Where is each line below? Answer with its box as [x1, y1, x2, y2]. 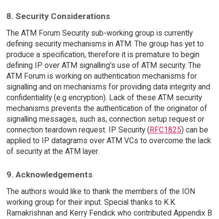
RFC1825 [149, 125, 181, 135]
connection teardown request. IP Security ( [6, 125, 150, 135]
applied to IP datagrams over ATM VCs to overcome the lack [6, 136, 211, 146]
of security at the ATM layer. [6, 147, 99, 156]
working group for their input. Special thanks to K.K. [6, 197, 176, 207]
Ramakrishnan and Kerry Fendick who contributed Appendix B [6, 208, 212, 218]
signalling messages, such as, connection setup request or [6, 114, 204, 124]
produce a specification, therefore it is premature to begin [6, 50, 199, 60]
